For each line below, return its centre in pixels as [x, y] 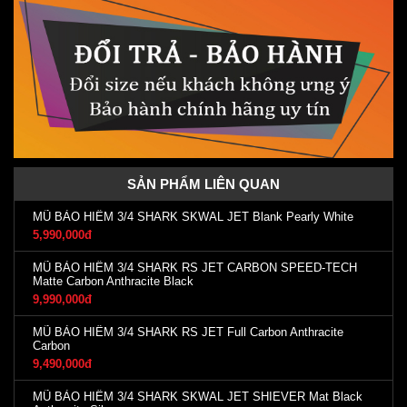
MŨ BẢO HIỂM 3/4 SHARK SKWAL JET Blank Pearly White [193, 216]
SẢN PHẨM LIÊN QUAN [203, 184]
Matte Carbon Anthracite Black [113, 281]
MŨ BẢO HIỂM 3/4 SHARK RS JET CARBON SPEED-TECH [195, 267]
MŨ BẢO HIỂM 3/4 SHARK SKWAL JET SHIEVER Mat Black [198, 396]
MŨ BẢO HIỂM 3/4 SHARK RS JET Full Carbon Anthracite [188, 332]
